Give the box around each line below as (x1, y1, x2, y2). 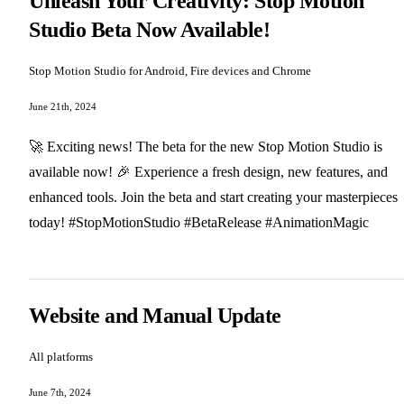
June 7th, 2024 (29, 387, 91, 399)
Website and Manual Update (29, 304, 281, 328)
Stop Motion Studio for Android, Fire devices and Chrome (29, 64, 311, 78)
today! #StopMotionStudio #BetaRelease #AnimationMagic (29, 215, 369, 231)
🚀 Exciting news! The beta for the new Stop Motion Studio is (29, 139, 382, 155)
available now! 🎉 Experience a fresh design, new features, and (29, 164, 388, 180)
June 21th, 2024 (29, 101, 96, 113)
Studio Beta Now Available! (29, 18, 271, 42)
